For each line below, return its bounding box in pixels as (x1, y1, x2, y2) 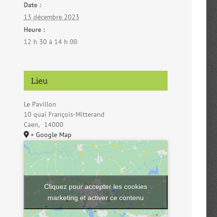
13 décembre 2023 (23, 12, 79, 21)
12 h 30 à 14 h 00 (23, 37, 77, 46)
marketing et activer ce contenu (47, 193, 144, 201)
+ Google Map (30, 130, 72, 139)
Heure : (23, 25, 45, 34)
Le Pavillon (23, 99, 56, 108)
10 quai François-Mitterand (23, 109, 105, 119)
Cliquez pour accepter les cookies (44, 182, 148, 190)
